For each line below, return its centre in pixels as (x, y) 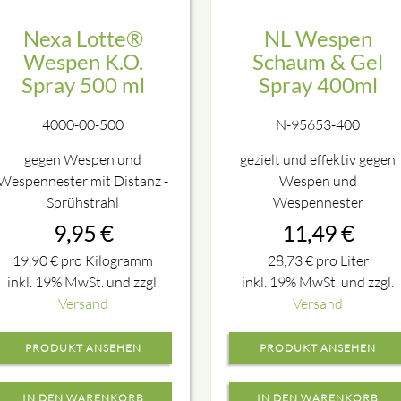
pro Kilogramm (106, 260)
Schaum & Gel (318, 62)
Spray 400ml (318, 85)
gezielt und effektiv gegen (318, 159)
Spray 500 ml (83, 85)
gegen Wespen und (83, 159)
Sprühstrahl (83, 202)
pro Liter (341, 260)
